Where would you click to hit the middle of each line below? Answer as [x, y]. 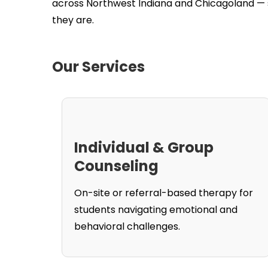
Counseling [116, 166]
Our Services [98, 67]
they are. [73, 20]
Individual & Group [144, 147]
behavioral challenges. [127, 226]
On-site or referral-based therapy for [164, 193]
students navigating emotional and [156, 210]
